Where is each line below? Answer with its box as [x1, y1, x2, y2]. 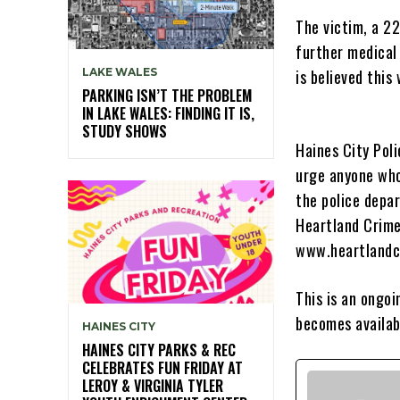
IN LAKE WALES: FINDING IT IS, [82, 102, 254, 124]
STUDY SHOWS [82, 120, 167, 142]
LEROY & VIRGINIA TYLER [82, 375, 223, 397]
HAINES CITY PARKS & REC [82, 339, 236, 362]
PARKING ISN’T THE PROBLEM [82, 84, 252, 106]
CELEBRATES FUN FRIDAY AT [82, 357, 243, 379]
